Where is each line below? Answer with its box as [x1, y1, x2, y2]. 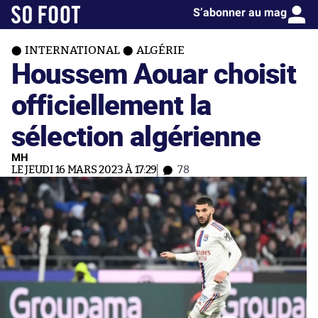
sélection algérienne [11, 116, 261, 155]
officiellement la [11, 84, 212, 124]
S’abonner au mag [193, 6, 287, 19]
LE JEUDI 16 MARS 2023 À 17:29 [11, 165, 158, 175]
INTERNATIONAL [25, 45, 120, 56]
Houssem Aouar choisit [11, 53, 296, 92]
